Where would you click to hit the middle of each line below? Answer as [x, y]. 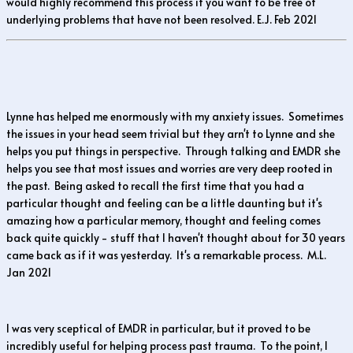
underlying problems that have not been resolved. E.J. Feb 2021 [162, 19]
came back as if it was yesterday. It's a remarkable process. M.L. [166, 255]
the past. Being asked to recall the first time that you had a [155, 185]
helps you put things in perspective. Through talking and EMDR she [173, 150]
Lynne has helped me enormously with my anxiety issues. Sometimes [175, 116]
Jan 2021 [29, 272]
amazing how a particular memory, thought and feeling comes [163, 220]
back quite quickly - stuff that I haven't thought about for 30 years [176, 237]
